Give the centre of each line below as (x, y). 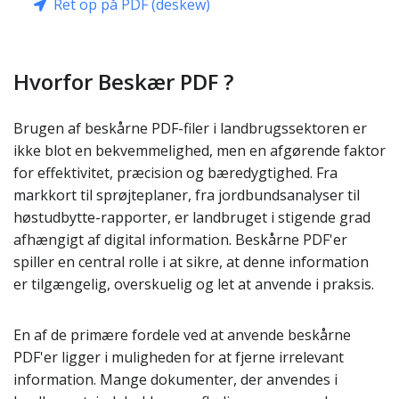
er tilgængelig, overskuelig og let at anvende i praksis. (194, 284)
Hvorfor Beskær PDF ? (123, 81)
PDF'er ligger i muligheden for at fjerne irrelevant (179, 357)
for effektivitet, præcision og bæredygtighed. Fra (175, 173)
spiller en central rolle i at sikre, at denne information (191, 262)
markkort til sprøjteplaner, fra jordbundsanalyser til (187, 195)
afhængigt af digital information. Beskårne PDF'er (180, 240)
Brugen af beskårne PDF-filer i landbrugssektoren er (190, 128)
